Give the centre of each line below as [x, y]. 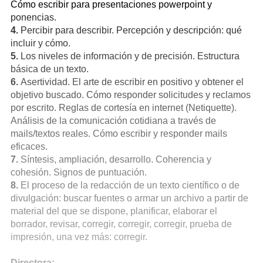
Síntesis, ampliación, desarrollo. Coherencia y [116, 159]
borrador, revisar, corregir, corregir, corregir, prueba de [121, 224]
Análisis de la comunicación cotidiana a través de [113, 121]
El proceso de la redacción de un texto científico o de [129, 185]
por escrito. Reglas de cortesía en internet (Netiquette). [124, 108]
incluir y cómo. [41, 43]
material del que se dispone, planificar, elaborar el [114, 211]
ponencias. [33, 17]
